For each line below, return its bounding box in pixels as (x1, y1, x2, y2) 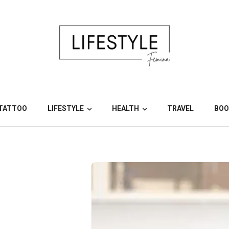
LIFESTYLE (48, 104, 84, 113)
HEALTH (112, 104, 139, 113)
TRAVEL (167, 104, 194, 113)
